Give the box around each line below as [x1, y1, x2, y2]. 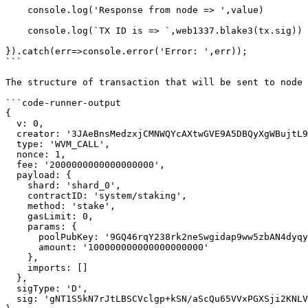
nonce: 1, [5, 149, 16, 159]
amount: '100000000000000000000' [5, 242, 38, 252]
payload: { [5, 170, 16, 180]
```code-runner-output [5, 98, 121, 108]
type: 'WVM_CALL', [5, 139, 16, 149]
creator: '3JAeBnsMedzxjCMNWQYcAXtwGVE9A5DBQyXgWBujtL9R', [5, 129, 16, 139]
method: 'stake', [5, 201, 27, 211]
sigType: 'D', [5, 283, 16, 294]
